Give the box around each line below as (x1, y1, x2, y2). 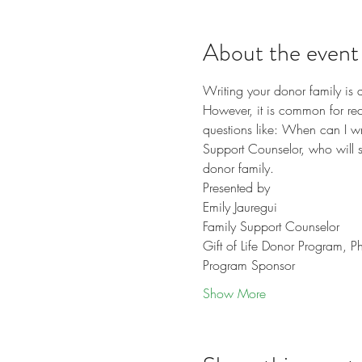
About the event (202, 36, 359, 69)
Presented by (202, 179, 274, 196)
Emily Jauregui (202, 198, 277, 216)
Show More (202, 284, 266, 302)
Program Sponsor (202, 256, 295, 274)
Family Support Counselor (202, 217, 339, 235)
